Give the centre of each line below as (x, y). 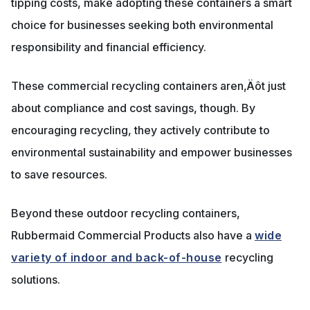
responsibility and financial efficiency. (109, 47)
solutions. (36, 280)
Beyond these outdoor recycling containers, (126, 213)
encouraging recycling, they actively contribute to (140, 130)
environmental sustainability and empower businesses (152, 153)
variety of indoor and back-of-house (117, 258)
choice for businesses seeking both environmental (142, 25)
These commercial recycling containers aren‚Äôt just (148, 86)
